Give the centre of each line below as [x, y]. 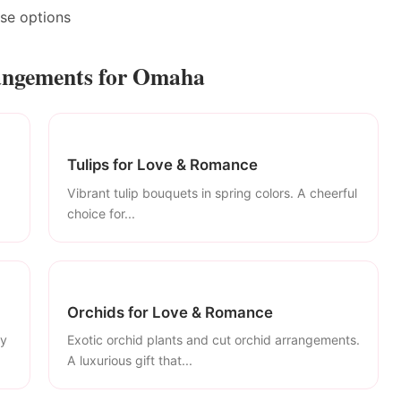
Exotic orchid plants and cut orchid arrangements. [213, 340]
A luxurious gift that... [130, 361]
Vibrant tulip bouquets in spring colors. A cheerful [212, 192]
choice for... [101, 213]
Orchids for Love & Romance [170, 312]
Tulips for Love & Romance [162, 164]
